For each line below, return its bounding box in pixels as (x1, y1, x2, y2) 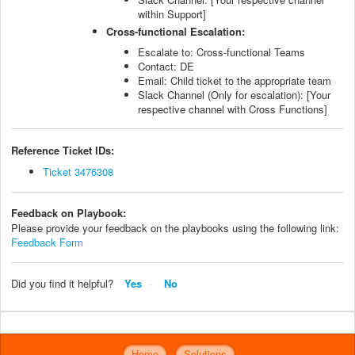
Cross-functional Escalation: (106, 23, 245, 39)
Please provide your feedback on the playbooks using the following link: (11, 220, 339, 236)
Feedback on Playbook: (11, 205, 126, 221)
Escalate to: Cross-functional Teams (138, 44, 305, 59)
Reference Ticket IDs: (11, 142, 114, 158)
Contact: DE (138, 58, 194, 74)
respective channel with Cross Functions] (138, 101, 327, 116)
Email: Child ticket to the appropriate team (138, 72, 331, 88)
